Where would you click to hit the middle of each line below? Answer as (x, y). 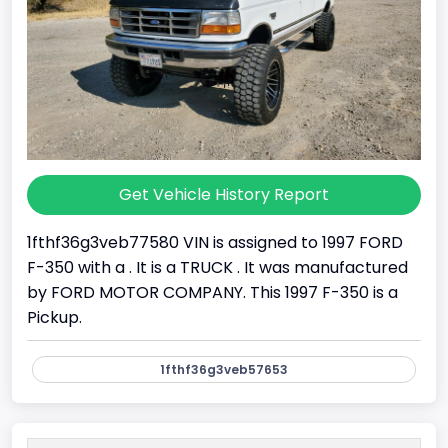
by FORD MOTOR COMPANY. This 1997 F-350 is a (212, 292)
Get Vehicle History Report (224, 194)
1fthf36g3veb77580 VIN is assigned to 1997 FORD (215, 242)
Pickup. (54, 317)
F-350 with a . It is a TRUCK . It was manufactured (217, 267)
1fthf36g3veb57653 (224, 369)
